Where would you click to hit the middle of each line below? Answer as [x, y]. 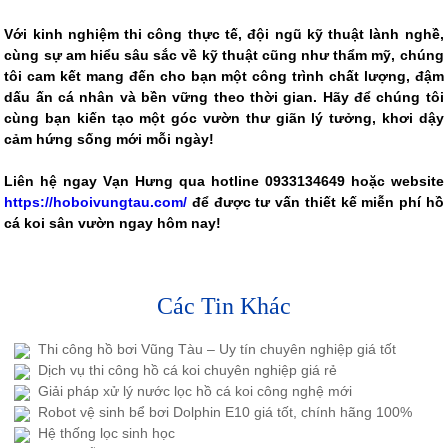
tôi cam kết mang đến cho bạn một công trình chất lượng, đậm [224, 76]
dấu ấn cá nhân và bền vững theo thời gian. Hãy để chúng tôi [224, 97]
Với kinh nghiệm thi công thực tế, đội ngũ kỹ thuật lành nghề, [224, 34]
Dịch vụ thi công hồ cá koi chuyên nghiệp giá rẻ [188, 370]
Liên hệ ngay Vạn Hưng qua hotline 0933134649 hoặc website [224, 181]
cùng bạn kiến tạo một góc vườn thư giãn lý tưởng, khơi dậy [224, 118]
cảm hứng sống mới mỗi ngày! [111, 139]
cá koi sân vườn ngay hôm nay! [113, 223]
